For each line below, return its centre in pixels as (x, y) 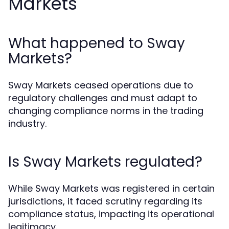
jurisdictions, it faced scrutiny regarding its (105, 201)
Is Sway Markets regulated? (105, 162)
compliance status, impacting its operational (111, 214)
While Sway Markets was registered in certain (111, 188)
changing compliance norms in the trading (106, 111)
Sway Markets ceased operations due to (101, 85)
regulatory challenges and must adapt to (103, 98)
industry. (27, 123)
